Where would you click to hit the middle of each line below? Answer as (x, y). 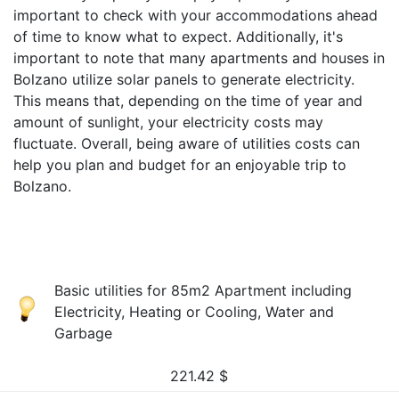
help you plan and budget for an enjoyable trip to (180, 165)
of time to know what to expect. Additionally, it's (178, 37)
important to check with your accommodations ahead (195, 15)
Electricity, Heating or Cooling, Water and (195, 312)
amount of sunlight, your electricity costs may (168, 122)
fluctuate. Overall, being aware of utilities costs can (187, 143)
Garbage (84, 333)
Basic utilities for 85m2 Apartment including (204, 290)
